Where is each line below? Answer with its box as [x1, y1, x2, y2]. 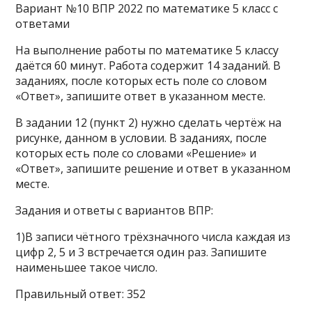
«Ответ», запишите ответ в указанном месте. [15, 88, 266, 104]
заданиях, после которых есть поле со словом [15, 73, 267, 88]
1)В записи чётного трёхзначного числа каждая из [15, 229, 291, 244]
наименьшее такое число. [15, 260, 158, 275]
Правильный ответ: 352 [15, 286, 146, 302]
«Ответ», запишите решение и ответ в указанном [15, 161, 291, 176]
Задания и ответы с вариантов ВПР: [15, 203, 214, 218]
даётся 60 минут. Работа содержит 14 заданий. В [15, 58, 281, 73]
